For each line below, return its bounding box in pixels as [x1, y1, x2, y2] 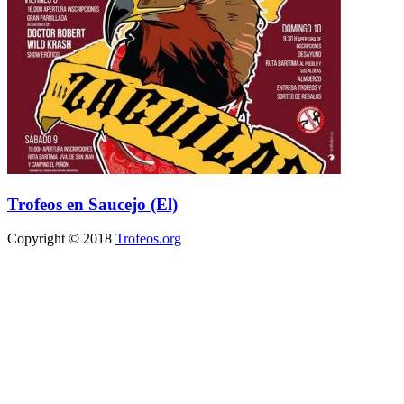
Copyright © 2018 [7, 231, 115, 247]
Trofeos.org [115, 231, 181, 247]
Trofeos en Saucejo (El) [7, 194, 178, 214]
